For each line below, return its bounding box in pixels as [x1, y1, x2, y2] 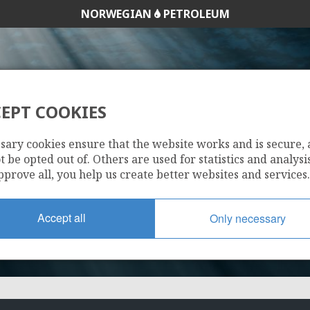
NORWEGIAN [80, 6, 154, 21]
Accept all [37, 209, 86, 226]
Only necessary [210, 210, 286, 226]
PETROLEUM [160, 6, 230, 21]
